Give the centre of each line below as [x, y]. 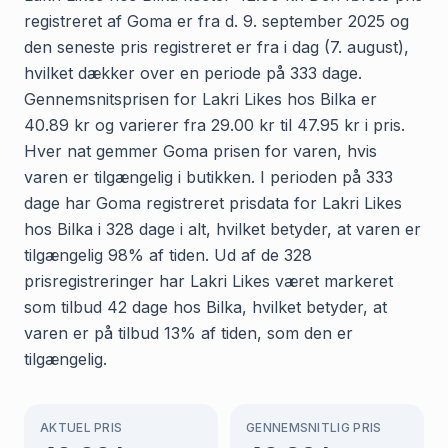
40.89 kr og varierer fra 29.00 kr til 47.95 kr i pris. [214, 124]
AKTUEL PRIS [81, 427]
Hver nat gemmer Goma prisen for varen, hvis [200, 150]
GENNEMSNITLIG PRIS [314, 427]
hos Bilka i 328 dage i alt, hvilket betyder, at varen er [222, 228]
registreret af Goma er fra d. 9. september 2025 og [216, 20]
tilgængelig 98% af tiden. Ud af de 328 [168, 254]
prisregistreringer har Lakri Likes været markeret [208, 280]
